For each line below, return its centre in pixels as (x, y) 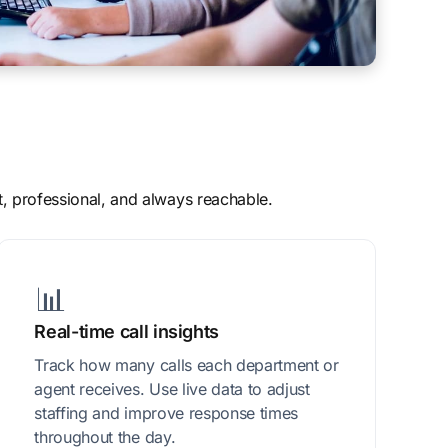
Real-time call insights (127, 332)
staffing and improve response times (166, 413)
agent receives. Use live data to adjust (172, 389)
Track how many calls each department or (186, 365)
